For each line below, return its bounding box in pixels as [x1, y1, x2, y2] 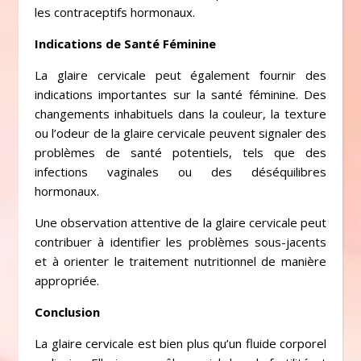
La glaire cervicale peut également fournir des [35, 67, 326, 83]
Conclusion [35, 304, 100, 320]
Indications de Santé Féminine [35, 35, 216, 52]
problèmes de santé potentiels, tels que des [35, 144, 326, 160]
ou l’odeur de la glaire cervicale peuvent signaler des [35, 125, 326, 141]
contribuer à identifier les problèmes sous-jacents [35, 234, 326, 250]
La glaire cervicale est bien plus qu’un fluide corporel [35, 335, 326, 351]
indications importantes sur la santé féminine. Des [35, 86, 326, 102]
